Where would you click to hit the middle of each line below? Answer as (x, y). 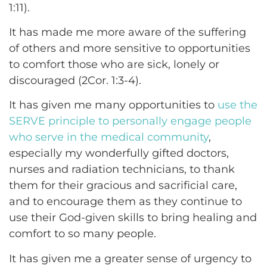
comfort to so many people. (83, 234)
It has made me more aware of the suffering (128, 32)
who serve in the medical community (109, 137)
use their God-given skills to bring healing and (133, 218)
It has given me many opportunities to (113, 105)
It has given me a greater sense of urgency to (130, 258)
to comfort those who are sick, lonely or (114, 64)
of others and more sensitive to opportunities (130, 48)
